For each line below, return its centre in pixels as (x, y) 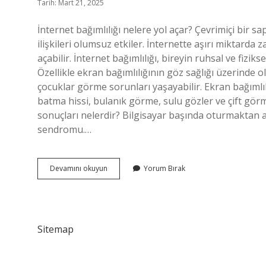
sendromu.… (64, 129)
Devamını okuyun (79, 168)
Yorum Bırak (164, 168)
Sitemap (56, 229)
